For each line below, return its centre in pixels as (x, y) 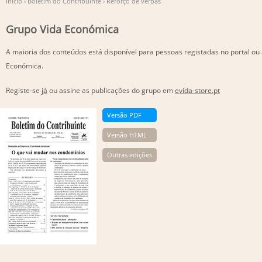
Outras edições (130, 155)
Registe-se (24, 90)
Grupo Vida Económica (62, 29)
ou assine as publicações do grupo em (111, 90)
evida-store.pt (197, 90)
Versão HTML (127, 135)
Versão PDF (124, 115)
